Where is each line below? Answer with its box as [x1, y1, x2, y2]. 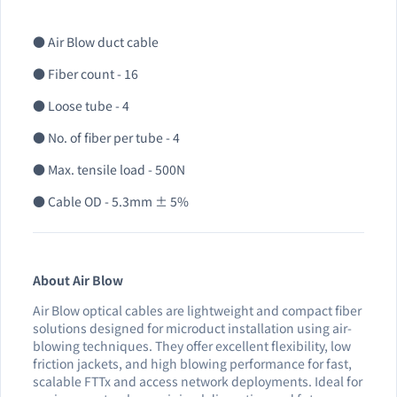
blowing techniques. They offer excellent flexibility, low [33, 336, 351, 354]
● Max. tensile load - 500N [33, 160, 185, 178]
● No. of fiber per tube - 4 [33, 128, 180, 146]
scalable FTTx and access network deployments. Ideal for [33, 371, 362, 390]
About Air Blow [33, 270, 123, 289]
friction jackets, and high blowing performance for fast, [33, 354, 352, 372]
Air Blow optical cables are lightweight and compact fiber [33, 300, 362, 319]
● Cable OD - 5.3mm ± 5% [33, 192, 189, 210]
